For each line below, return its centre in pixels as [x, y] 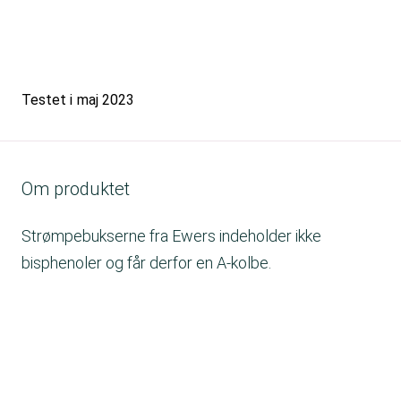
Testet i [47, 100]
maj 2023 [106, 100]
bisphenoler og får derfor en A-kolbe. [146, 263]
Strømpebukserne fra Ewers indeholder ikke [171, 236]
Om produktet [76, 189]
